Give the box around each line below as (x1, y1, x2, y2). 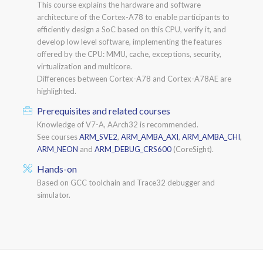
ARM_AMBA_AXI (120, 131, 178, 141)
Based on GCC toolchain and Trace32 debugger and (36, 177, 215, 187)
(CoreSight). (171, 144, 214, 154)
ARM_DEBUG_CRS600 (94, 144, 171, 154)
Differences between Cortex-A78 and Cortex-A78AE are (36, 73, 231, 83)
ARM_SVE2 (79, 131, 117, 141)
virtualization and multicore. (36, 61, 132, 71)
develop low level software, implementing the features (36, 36, 222, 46)
